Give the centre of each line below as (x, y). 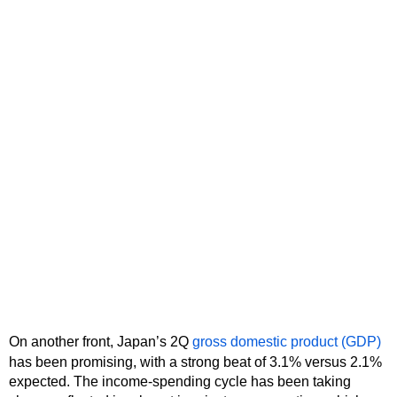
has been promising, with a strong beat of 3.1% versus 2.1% (195, 362)
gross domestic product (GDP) (287, 341)
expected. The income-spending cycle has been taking (180, 381)
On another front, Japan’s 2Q (101, 341)
